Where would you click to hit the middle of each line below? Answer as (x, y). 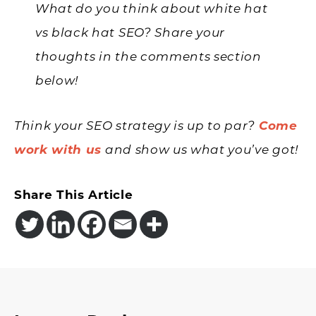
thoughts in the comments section (148, 57)
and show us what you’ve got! (200, 150)
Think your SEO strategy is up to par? (136, 126)
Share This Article (74, 195)
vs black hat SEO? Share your (130, 33)
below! (57, 81)
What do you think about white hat (152, 9)
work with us (58, 150)
